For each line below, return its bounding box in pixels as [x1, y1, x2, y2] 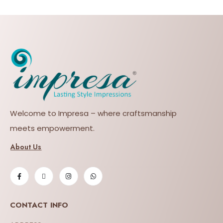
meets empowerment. [10, 122, 95, 133]
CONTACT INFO [10, 199, 68, 211]
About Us [10, 141, 42, 152]
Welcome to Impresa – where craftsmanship [10, 108, 177, 118]
